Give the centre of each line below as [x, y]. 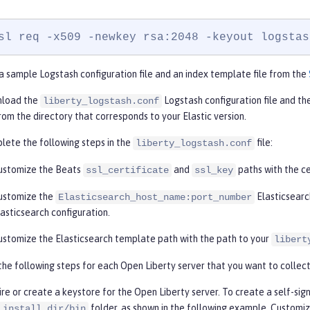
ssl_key [214, 171]
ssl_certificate [127, 171]
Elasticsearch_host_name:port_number [155, 198]
